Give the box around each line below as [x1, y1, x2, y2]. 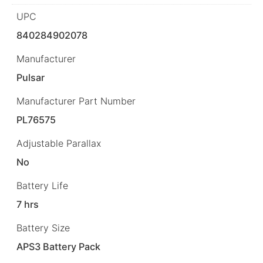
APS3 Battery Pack [16, 241, 101, 253]
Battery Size [16, 222, 70, 234]
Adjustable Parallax [16, 137, 101, 150]
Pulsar [16, 71, 45, 83]
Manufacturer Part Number [16, 95, 136, 107]
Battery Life [16, 180, 68, 192]
